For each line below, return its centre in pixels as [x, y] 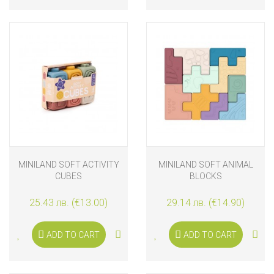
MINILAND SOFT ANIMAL [206, 165]
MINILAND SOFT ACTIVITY [68, 165]
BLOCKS [206, 176]
